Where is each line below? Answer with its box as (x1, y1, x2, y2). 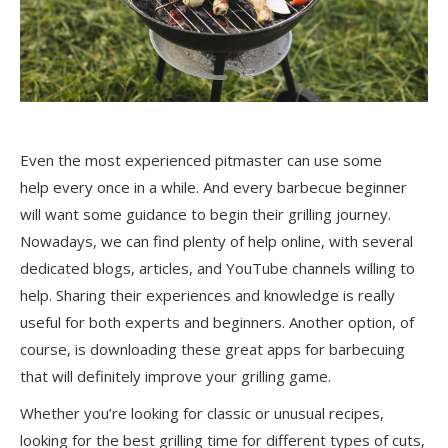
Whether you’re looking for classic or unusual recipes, (20, 403, 384, 424)
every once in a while (53, 177, 196, 198)
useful (20, 312, 61, 333)
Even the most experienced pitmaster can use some (20, 150, 382, 171)
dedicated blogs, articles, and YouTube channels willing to (20, 258, 415, 279)
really (358, 285, 395, 306)
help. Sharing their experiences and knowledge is (20, 285, 358, 306)
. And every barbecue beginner (196, 177, 407, 198)
